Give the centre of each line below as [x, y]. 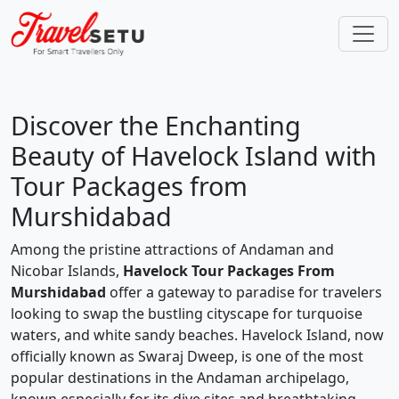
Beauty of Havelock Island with [194, 155]
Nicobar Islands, [67, 271]
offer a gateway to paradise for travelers [244, 292]
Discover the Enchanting [156, 125]
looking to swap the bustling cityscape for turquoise [187, 313]
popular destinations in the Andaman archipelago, [180, 378]
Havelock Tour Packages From [229, 271]
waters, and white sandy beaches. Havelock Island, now [197, 335]
